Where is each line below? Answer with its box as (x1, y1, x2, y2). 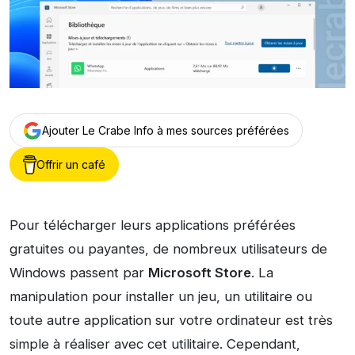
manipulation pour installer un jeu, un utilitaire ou (10, 288, 312, 305)
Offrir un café (36, 158, 105, 172)
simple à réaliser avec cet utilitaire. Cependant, (10, 336, 300, 353)
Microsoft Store (148, 265, 251, 281)
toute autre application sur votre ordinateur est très (10, 312, 333, 329)
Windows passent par (10, 265, 148, 281)
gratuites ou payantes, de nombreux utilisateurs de (10, 241, 327, 258)
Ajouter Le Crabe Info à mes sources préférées (42, 124, 289, 138)
